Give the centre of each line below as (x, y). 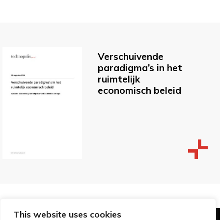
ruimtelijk (119, 79)
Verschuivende (131, 56)
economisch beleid (139, 90)
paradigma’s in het (140, 68)
